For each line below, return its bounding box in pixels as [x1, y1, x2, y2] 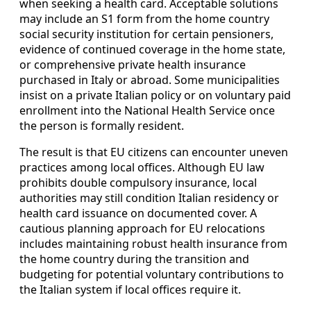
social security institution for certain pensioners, [19, 26, 274, 42]
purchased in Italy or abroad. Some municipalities [19, 72, 280, 88]
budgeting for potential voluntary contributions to [19, 267, 284, 283]
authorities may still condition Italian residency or [19, 190, 279, 206]
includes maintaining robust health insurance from [19, 236, 287, 252]
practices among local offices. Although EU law [19, 160, 264, 176]
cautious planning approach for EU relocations [19, 221, 265, 237]
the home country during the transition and [19, 251, 249, 267]
